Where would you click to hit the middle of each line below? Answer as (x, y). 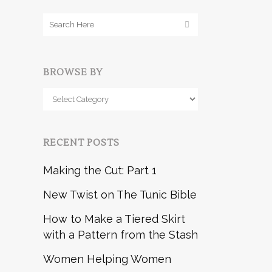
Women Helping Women (107, 259)
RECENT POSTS (81, 143)
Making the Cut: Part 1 (100, 170)
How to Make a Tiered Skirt (114, 219)
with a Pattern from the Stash (121, 234)
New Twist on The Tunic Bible (120, 194)
